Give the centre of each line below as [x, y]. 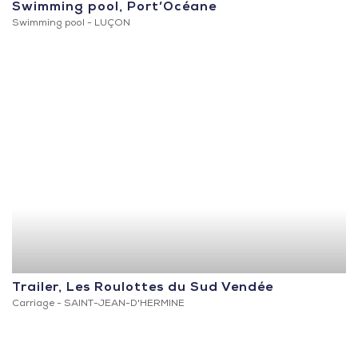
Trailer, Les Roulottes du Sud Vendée [143, 289]
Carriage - [38, 305]
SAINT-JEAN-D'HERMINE [124, 305]
